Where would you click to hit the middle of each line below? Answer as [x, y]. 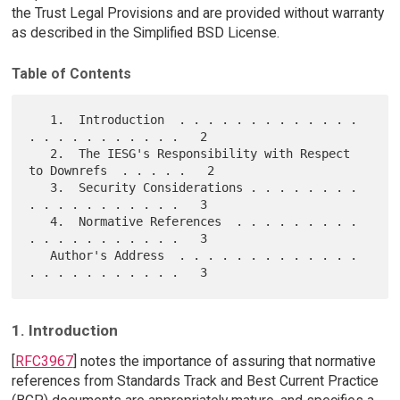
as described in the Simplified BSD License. [145, 32]
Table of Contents [71, 74]
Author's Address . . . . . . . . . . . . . [40, 256]
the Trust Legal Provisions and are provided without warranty [197, 12]
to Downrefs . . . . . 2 [122, 171]
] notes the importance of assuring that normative [224, 362]
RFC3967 [44, 362]
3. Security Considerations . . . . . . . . [40, 188]
